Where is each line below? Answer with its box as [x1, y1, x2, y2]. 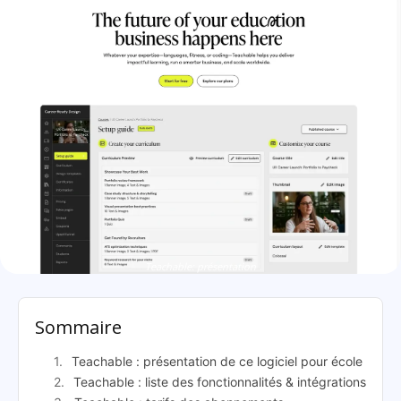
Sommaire [35, 315, 122, 340]
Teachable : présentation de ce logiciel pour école [72, 354, 363, 370]
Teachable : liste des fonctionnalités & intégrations [73, 374, 366, 390]
